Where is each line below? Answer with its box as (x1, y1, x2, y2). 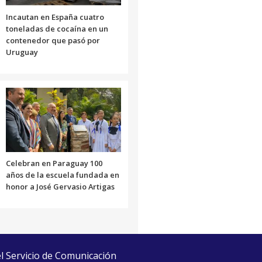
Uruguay (5, 46, 38, 57)
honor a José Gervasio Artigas (5, 181, 115, 192)
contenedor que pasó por (5, 35, 100, 46)
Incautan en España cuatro (5, 11, 104, 22)
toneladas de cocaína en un (5, 23, 108, 34)
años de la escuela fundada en (5, 169, 119, 180)
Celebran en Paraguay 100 (5, 157, 102, 168)
